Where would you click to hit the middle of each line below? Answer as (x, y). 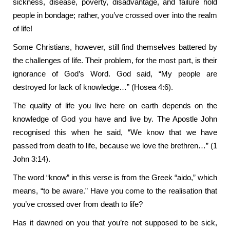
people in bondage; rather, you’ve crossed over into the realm (115, 15)
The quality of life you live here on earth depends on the (115, 106)
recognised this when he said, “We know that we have (115, 132)
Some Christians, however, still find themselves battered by (115, 47)
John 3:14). (32, 159)
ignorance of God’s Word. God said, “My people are (115, 74)
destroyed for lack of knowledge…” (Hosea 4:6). (93, 87)
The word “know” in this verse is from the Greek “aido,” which (115, 177)
